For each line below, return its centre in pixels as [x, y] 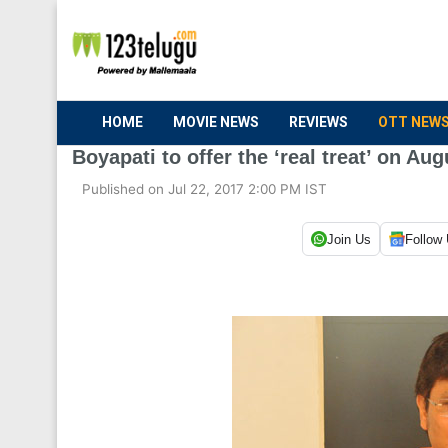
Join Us [348, 239]
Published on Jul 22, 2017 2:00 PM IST [204, 189]
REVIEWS [318, 122]
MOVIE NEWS [216, 122]
